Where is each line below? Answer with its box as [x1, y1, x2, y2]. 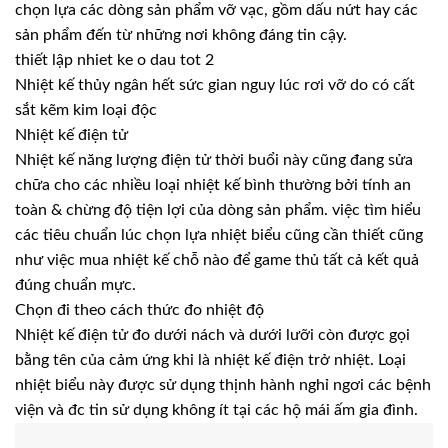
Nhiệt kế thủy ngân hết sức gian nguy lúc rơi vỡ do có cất [15, 76, 415, 93]
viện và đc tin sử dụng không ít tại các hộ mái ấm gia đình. [15, 401, 418, 418]
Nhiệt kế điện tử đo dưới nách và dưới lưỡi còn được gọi [15, 326, 410, 343]
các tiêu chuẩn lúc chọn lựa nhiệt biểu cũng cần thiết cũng [15, 226, 423, 243]
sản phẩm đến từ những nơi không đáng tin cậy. [15, 26, 347, 43]
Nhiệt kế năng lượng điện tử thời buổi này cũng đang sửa [15, 151, 413, 168]
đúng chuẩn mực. [15, 276, 136, 293]
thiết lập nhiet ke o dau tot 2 [15, 51, 214, 68]
